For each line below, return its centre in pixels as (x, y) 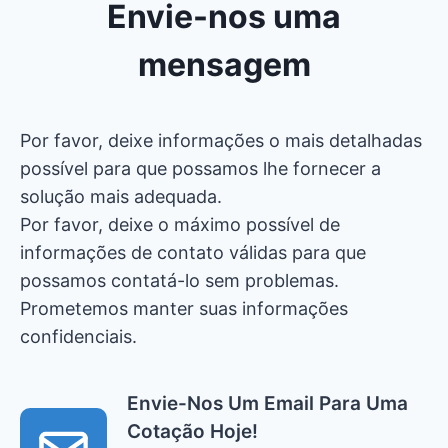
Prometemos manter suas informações (184, 308)
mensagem (224, 64)
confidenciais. (78, 336)
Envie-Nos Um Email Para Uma (267, 403)
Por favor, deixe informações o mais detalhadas (221, 140)
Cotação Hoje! (192, 431)
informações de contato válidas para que (193, 252)
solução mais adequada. (121, 196)
